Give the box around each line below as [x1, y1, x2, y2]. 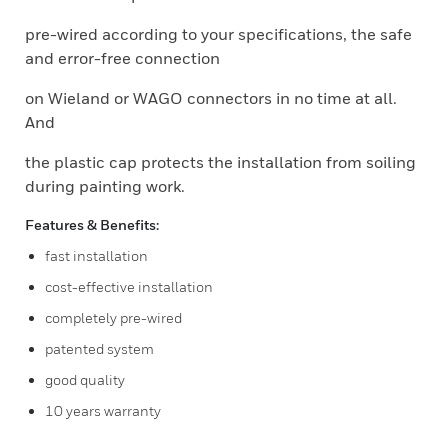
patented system [45, 340, 154, 357]
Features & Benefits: [25, 216, 159, 233]
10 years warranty [45, 402, 161, 419]
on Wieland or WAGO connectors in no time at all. [25, 88, 397, 108]
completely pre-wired [45, 309, 182, 326]
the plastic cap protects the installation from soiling [25, 152, 416, 172]
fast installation [45, 247, 148, 264]
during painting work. [25, 176, 185, 196]
